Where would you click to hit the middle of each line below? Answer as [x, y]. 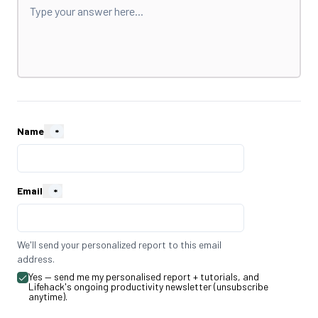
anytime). [48, 296]
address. [36, 259]
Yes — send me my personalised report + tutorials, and [144, 276]
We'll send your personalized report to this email [119, 245]
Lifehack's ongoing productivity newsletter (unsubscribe [148, 286]
